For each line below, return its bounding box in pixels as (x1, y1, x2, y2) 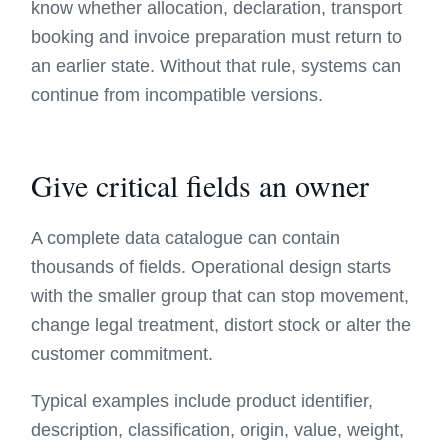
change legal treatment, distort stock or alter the (31, 315, 412, 335)
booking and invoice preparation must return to (31, 27, 403, 47)
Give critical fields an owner (31, 165, 370, 205)
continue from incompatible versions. (31, 85, 324, 105)
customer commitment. (31, 344, 214, 364)
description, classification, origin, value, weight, (31, 420, 405, 440)
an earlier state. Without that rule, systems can (31, 56, 402, 76)
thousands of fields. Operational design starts (31, 257, 392, 277)
